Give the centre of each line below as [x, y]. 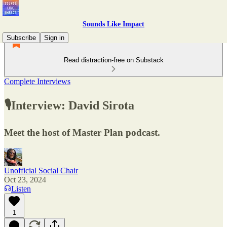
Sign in [54, 38]
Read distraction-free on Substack [113, 60]
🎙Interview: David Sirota [69, 105]
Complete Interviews [37, 81]
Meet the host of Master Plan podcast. [82, 132]
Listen [21, 188]
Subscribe [21, 38]
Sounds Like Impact [113, 24]
